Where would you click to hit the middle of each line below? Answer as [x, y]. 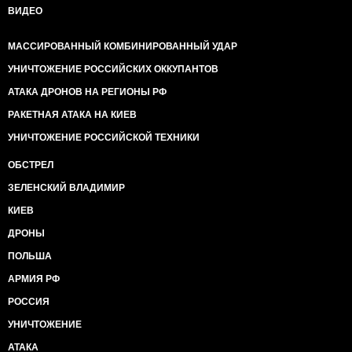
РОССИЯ [29, 302]
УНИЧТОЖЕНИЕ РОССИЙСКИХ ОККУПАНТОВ [113, 69]
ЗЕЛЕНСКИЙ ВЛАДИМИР [66, 188]
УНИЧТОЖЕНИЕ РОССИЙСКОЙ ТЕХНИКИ [104, 137]
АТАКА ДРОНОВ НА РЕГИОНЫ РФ [87, 92]
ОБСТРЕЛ [31, 165]
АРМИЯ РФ [34, 279]
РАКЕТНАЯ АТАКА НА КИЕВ [72, 115]
